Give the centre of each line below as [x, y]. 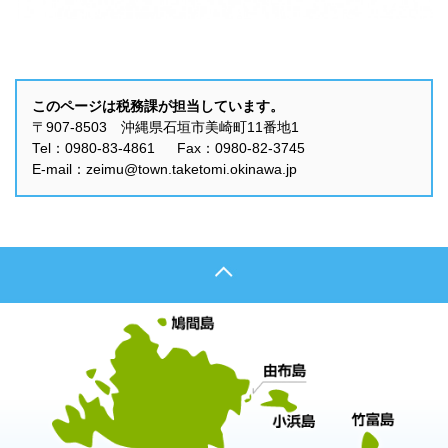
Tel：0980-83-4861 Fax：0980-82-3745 [168, 148]
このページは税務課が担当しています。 [158, 106]
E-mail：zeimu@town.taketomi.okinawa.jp [164, 169]
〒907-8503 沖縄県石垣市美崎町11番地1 [165, 127]
